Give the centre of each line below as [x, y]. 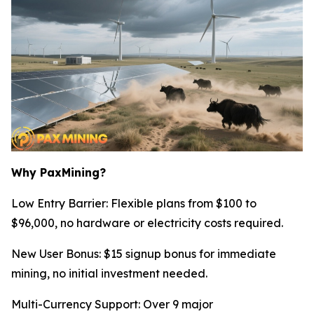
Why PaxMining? [59, 172]
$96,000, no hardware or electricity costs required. [147, 223]
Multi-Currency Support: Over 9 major [112, 304]
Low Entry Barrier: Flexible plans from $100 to [134, 203]
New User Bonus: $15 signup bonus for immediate [144, 253]
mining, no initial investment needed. [109, 273]
